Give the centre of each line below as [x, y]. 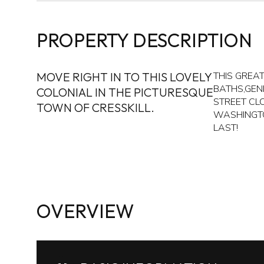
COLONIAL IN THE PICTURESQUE [125, 92]
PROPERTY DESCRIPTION [144, 40]
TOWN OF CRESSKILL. [95, 108]
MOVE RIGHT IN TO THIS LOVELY [124, 77]
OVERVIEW [85, 211]
